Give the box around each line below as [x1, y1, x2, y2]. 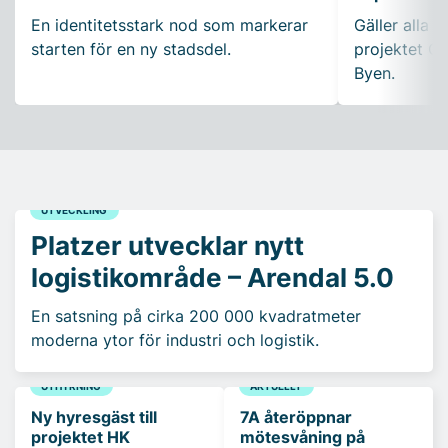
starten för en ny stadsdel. [31, 39, 231, 60]
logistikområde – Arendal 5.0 [31, 262, 394, 294]
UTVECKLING [41, 203, 108, 216]
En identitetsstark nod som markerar [31, 15, 308, 36]
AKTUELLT [250, 380, 303, 393]
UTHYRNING [41, 380, 102, 393]
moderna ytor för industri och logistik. [31, 329, 319, 350]
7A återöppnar [240, 406, 352, 427]
